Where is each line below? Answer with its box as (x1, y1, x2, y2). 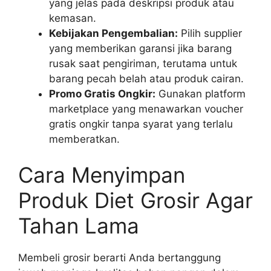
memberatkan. (49, 132, 120, 145)
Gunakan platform (155, 87, 246, 100)
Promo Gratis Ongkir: (49, 87, 155, 100)
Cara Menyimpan (18, 162, 185, 188)
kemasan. (49, 11, 96, 24)
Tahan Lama (18, 213, 139, 239)
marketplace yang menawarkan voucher (49, 102, 243, 115)
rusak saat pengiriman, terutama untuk (49, 57, 237, 70)
